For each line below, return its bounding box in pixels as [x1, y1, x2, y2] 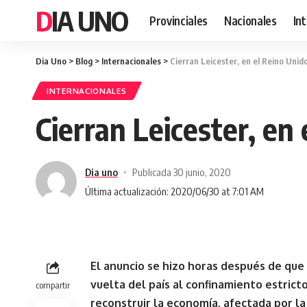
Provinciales [149, 12, 208, 28]
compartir [36, 280, 70, 291]
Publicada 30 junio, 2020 [132, 165, 231, 178]
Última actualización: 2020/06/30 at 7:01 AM [85, 184, 264, 197]
